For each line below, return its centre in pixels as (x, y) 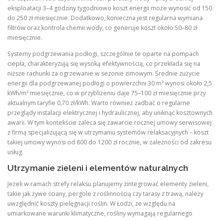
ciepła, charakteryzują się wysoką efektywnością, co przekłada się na (104, 63)
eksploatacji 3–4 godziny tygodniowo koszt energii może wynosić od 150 (110, 8)
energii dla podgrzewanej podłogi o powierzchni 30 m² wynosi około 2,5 (110, 83)
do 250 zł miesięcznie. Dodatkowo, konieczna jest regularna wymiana (105, 18)
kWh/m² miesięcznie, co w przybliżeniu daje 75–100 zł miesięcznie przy (107, 93)
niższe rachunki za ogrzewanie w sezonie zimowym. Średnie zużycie (104, 73)
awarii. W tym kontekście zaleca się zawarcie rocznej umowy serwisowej (110, 122)
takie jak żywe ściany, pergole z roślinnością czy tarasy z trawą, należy (105, 194)
